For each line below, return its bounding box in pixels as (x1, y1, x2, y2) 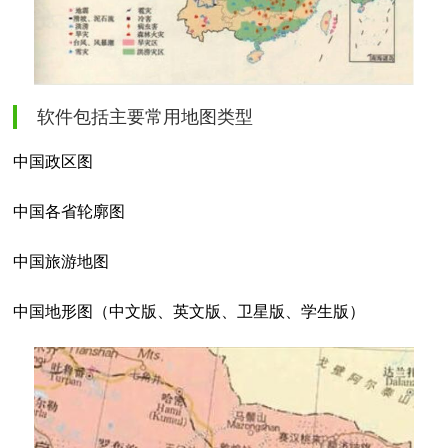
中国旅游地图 (13, 252, 109, 270)
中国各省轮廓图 (13, 202, 125, 220)
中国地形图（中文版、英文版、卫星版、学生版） (13, 302, 365, 320)
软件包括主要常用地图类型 (37, 106, 253, 127)
